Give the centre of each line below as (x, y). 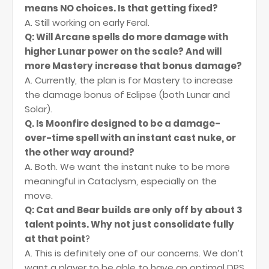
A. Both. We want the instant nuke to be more (127, 167)
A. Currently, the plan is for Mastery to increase (129, 80)
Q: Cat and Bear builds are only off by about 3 (134, 210)
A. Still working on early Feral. (87, 23)
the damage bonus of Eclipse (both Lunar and (127, 95)
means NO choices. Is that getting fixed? (121, 8)
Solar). (38, 109)
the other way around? (80, 152)
